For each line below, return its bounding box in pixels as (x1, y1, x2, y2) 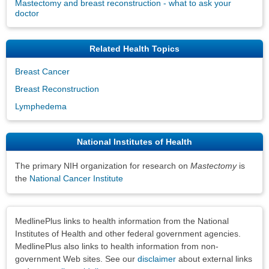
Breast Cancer (15, 66, 70, 76)
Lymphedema (15, 101, 67, 111)
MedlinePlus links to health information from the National (15, 216, 229, 226)
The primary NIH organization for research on (15, 160, 190, 171)
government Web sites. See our (15, 253, 138, 264)
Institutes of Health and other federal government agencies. (15, 228, 241, 238)
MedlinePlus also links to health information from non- (15, 241, 219, 251)
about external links (176, 253, 252, 264)
